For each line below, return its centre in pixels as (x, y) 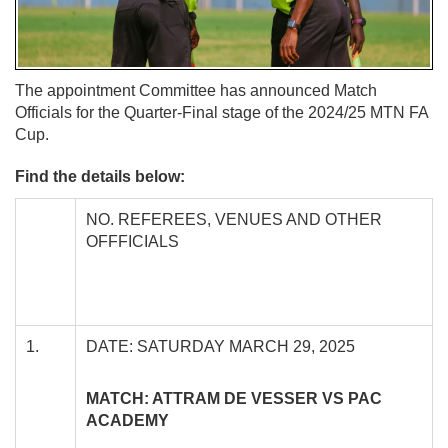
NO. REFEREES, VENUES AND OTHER (234, 219)
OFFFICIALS (132, 241)
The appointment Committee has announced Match (196, 90)
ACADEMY (127, 420)
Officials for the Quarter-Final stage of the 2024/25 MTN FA (221, 112)
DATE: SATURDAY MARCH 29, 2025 (220, 346)
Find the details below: (102, 176)
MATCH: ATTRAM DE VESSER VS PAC (234, 398)
